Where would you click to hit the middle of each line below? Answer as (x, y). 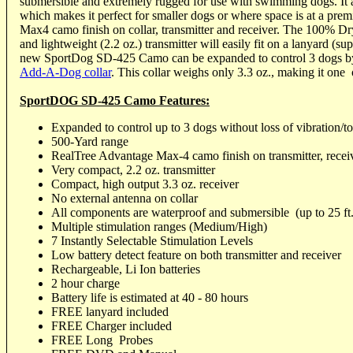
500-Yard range (90, 141)
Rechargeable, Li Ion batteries (126, 269)
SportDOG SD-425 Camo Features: (115, 100)
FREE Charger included (113, 325)
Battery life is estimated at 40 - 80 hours (151, 297)
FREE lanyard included (110, 311)
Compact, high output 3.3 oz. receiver (145, 184)
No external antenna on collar (124, 198)
